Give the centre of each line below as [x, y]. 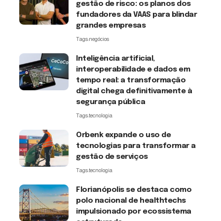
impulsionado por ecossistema [134, 211]
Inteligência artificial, [115, 58]
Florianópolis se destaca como [134, 190]
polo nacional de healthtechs [131, 201]
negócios [99, 39]
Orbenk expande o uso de [124, 135]
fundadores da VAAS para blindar [137, 15]
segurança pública [111, 102]
